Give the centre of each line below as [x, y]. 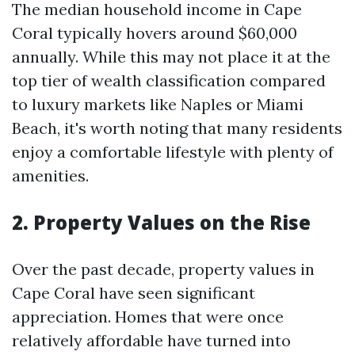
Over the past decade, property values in [163, 269]
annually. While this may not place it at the [171, 57]
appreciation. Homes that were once [148, 317]
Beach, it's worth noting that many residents [177, 128]
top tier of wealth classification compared [169, 80]
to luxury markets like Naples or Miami [158, 104]
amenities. [50, 176]
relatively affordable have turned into [151, 340]
